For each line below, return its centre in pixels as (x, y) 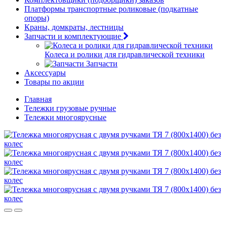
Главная (38, 99)
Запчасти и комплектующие (73, 36)
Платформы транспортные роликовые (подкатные (111, 9)
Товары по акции (54, 82)
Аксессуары (45, 73)
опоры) (37, 18)
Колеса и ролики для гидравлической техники (125, 54)
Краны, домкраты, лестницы (74, 27)
